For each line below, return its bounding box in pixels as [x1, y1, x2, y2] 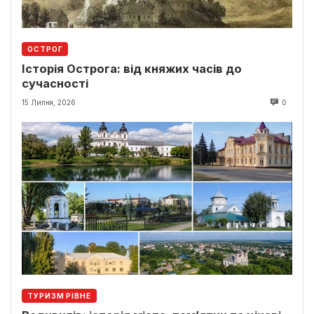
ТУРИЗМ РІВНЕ [27, 292, 91, 301]
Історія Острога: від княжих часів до [22, 62, 242, 76]
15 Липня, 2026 [22, 98, 76, 107]
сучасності [22, 76, 88, 91]
